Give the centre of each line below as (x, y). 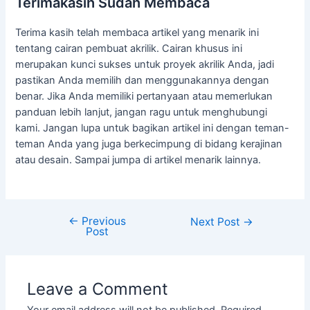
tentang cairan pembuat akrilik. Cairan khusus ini (129, 48)
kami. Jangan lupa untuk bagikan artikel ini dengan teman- (153, 128)
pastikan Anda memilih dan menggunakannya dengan (143, 80)
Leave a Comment (98, 289)
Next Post (217, 221)
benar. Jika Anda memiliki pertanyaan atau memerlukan (144, 96)
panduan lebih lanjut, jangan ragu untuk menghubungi (142, 112)
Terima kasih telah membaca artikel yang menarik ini (137, 32)
